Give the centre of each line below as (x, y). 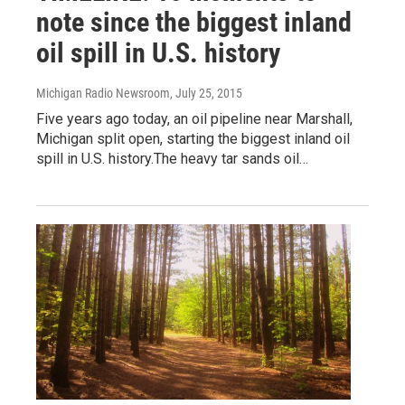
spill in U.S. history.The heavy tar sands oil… (172, 159)
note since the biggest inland (194, 23)
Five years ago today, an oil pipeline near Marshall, (194, 119)
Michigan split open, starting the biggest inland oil (193, 139)
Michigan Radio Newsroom (103, 94)
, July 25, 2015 (206, 94)
